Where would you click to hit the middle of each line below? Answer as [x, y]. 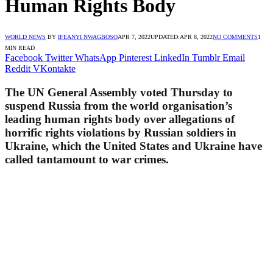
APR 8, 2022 [196, 37]
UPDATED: [165, 37]
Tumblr [206, 57]
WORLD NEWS [25, 37]
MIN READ [20, 48]
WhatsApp [96, 57]
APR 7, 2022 [134, 37]
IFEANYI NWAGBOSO [88, 37]
